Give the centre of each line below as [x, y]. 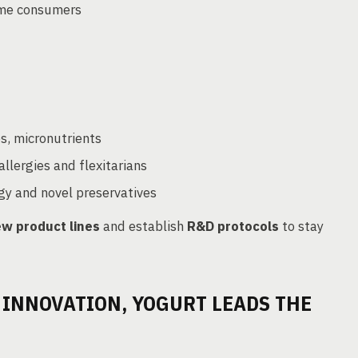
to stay [301, 226]
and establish [143, 226]
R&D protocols [233, 226]
